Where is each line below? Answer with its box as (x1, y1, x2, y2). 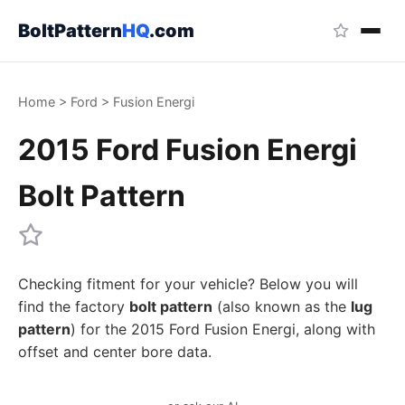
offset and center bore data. (18, 343, 212, 361)
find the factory (18, 297, 129, 316)
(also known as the (212, 297, 351, 316)
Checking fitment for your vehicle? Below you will (18, 275, 358, 293)
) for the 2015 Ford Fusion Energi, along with (71, 320, 375, 338)
